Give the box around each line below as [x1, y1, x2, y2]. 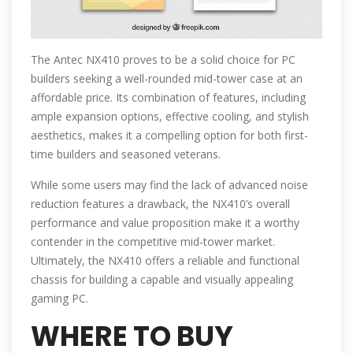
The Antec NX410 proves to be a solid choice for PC [31, 52, 295, 68]
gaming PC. [31, 291, 88, 307]
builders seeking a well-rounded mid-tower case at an [31, 71, 303, 87]
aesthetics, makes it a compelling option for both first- [31, 128, 308, 143]
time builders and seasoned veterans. [31, 147, 221, 162]
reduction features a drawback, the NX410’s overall [31, 196, 290, 212]
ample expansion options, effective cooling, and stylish [31, 109, 309, 124]
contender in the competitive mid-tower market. [31, 234, 275, 250]
